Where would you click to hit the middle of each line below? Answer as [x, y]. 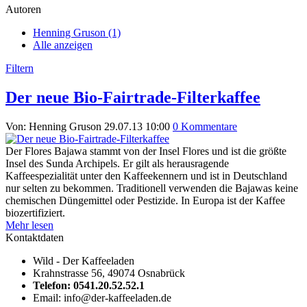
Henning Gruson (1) [77, 33]
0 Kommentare [205, 126]
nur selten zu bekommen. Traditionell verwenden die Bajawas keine [152, 188]
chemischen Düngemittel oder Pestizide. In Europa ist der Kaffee [145, 200]
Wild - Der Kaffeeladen [84, 260]
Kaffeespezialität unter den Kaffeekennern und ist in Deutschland [146, 175]
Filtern [20, 68]
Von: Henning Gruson [53, 126]
